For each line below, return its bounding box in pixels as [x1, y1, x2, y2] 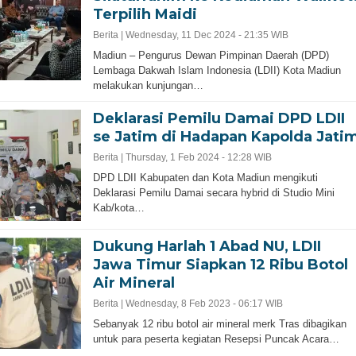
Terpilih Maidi [92, 5, 197, 23]
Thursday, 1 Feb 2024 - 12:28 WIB [125, 151, 272, 163]
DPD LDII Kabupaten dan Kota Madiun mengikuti [92, 171, 318, 184]
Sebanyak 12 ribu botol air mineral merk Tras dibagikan [92, 317, 346, 330]
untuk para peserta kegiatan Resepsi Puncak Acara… [92, 332, 339, 345]
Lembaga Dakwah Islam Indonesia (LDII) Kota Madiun [92, 64, 341, 76]
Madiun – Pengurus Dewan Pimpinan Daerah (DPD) [92, 48, 329, 61]
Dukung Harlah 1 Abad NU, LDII [92, 237, 321, 255]
